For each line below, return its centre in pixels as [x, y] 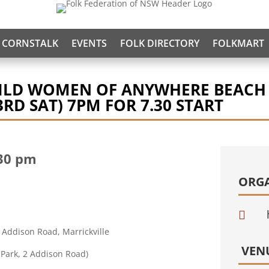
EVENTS [89, 43]
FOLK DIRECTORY [160, 43]
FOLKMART [238, 43]
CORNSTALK [30, 43]
